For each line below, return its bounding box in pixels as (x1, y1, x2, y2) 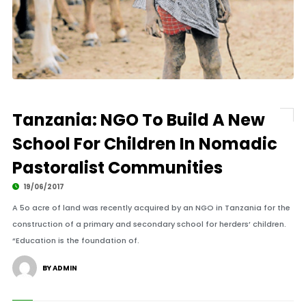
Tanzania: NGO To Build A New (12, 109, 265, 131)
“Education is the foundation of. (12, 235, 139, 246)
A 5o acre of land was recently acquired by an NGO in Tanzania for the (12, 202, 290, 213)
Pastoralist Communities (12, 156, 223, 179)
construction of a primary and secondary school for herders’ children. (12, 219, 286, 229)
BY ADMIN (42, 263, 77, 273)
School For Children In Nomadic (12, 133, 277, 155)
